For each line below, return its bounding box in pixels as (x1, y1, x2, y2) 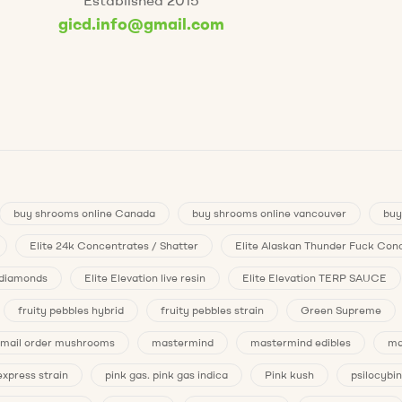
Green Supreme (301, 303, 381, 318)
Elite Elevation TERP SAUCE (242, 271, 387, 285)
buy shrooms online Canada (13, 206, 155, 221)
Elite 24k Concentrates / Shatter (30, 239, 198, 253)
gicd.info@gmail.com (58, 13, 225, 34)
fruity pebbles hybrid (18, 303, 124, 318)
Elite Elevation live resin (84, 271, 205, 285)
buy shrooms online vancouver (192, 206, 346, 221)
